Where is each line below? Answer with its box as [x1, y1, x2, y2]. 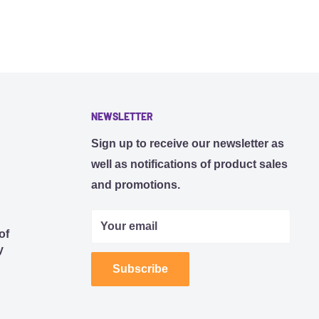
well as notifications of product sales [91, 157, 288, 170]
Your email [100, 219, 157, 232]
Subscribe [113, 262, 168, 275]
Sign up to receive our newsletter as [91, 137, 284, 150]
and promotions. [91, 178, 180, 191]
